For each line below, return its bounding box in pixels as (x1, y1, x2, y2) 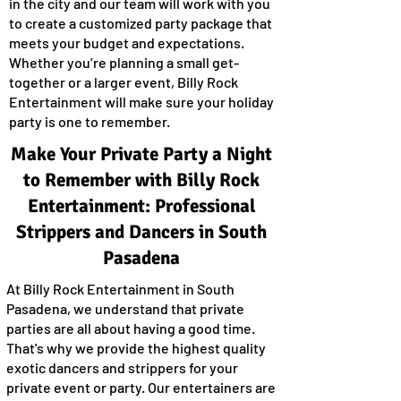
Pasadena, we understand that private (6, 300, 244, 317)
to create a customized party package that (9, 14, 272, 31)
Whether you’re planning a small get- (9, 54, 239, 71)
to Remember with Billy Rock (23, 168, 260, 192)
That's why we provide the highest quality (6, 339, 266, 356)
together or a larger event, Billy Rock (9, 73, 238, 90)
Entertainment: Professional (27, 194, 256, 218)
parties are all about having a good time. (6, 320, 255, 337)
